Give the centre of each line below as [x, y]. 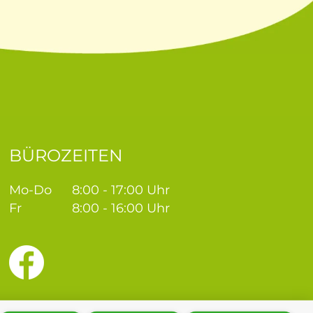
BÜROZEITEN [66, 155]
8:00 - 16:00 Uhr [121, 208]
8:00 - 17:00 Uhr [121, 190]
